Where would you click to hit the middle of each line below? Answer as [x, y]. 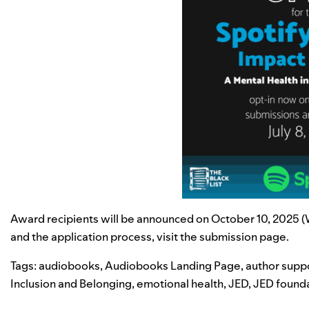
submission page [243, 237]
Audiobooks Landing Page [173, 266]
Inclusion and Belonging [71, 284]
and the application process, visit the [105, 237]
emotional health [180, 284]
